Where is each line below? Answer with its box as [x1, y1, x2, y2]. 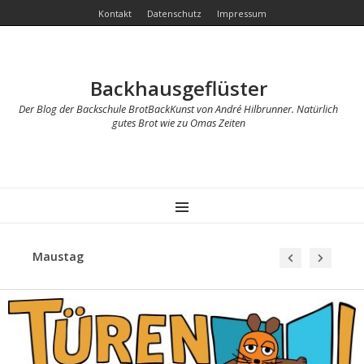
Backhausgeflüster [89, 75, 267, 102]
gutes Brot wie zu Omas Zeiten [111, 116, 245, 130]
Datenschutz [146, 7, 201, 19]
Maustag [32, 249, 84, 264]
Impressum [216, 7, 266, 19]
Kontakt [97, 7, 132, 19]
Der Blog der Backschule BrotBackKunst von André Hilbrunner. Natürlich [19, 102, 339, 116]
